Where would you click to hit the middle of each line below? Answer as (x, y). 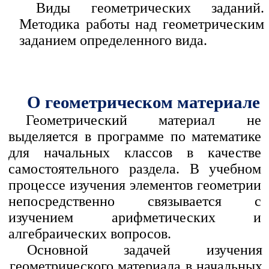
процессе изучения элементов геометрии (135, 185)
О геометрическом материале (143, 102)
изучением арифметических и (135, 218)
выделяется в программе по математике (135, 137)
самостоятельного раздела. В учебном (135, 169)
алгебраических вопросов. (90, 234)
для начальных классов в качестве (135, 153)
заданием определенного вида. (113, 40)
